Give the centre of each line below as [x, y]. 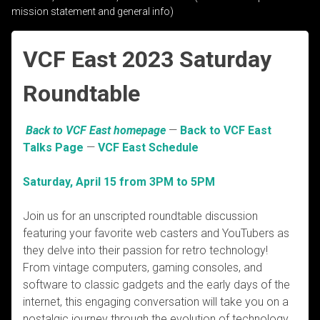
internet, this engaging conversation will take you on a [156, 301]
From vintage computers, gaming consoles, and [142, 267]
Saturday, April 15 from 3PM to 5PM [119, 181]
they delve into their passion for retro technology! [145, 250]
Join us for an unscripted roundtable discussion [140, 216]
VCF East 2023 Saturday [147, 59]
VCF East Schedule [148, 147]
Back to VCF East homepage [96, 130]
